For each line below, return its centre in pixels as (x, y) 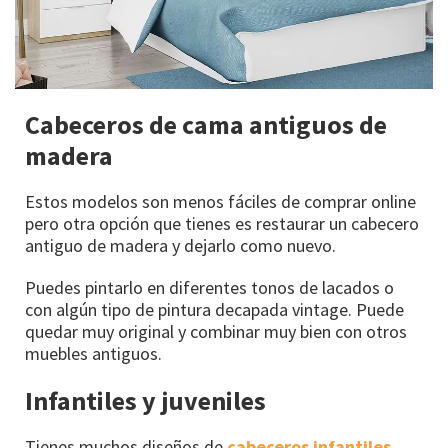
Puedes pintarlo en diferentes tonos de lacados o (209, 288)
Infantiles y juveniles (145, 401)
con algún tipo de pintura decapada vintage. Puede (214, 310)
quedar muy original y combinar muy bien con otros (216, 332)
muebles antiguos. (93, 354)
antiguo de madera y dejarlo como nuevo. (180, 246)
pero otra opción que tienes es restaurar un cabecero (222, 224)
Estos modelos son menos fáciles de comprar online (220, 202)
